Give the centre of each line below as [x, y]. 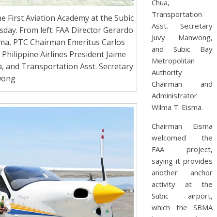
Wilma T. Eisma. [177, 107]
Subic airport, [182, 196]
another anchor [182, 172]
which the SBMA [182, 207]
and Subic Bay [182, 49]
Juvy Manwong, [182, 37]
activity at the [182, 184]
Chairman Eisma [182, 126]
